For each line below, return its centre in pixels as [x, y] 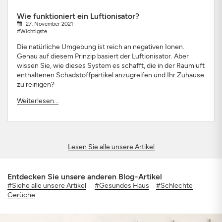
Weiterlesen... [37, 101]
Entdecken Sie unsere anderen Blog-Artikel [85, 177]
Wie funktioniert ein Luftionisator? [78, 16]
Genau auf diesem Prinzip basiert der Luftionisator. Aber [103, 56]
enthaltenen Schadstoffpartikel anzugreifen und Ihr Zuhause [110, 75]
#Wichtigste [32, 31]
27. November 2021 [49, 24]
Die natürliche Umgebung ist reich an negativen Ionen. [100, 47]
